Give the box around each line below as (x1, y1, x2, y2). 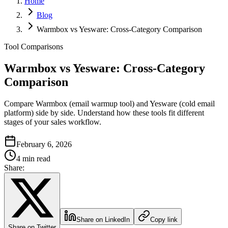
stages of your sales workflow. (4, 118, 101, 126)
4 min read (16, 154, 50, 163)
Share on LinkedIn (76, 216, 130, 223)
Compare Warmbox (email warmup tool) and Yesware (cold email (4, 99, 215, 108)
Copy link (150, 216, 178, 223)
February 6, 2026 (16, 140, 72, 149)
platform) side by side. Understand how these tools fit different (4, 108, 204, 117)
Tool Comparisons (4, 42, 63, 51)
